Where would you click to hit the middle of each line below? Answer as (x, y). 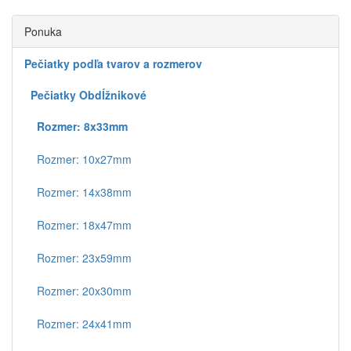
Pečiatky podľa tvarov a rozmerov (113, 63)
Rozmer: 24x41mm (78, 324)
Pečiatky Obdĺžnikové (89, 95)
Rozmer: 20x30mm (78, 291)
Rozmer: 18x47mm (78, 225)
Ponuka (43, 31)
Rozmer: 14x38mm (78, 192)
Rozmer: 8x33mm (82, 126)
